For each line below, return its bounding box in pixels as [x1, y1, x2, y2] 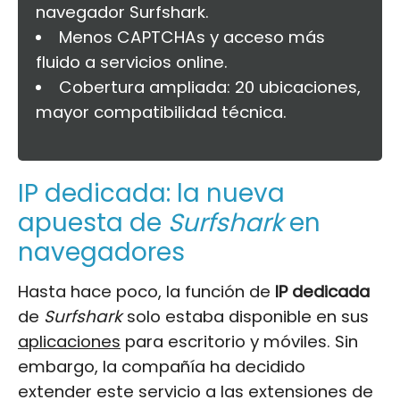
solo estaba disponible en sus [122, 305, 369, 329]
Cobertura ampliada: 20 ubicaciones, [58, 76, 361, 99]
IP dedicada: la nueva [18, 176, 285, 212]
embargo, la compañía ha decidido [18, 355, 305, 379]
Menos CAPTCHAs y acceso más [58, 26, 325, 49]
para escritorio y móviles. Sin [121, 330, 358, 354]
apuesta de [18, 205, 168, 241]
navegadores [18, 235, 185, 271]
